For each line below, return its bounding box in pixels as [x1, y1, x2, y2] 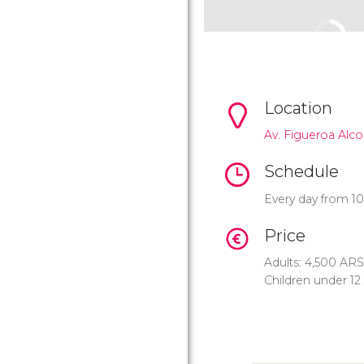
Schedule [264, 162, 339, 182]
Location [264, 98, 332, 118]
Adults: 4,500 [264, 255, 340, 271]
